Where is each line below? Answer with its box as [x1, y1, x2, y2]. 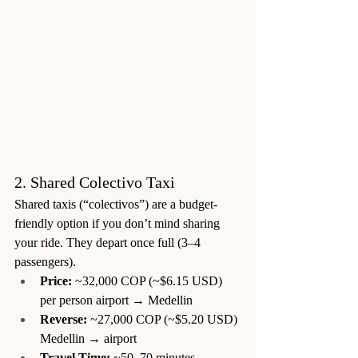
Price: [40, 273, 72, 288]
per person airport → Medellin [40, 292, 193, 307]
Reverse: [40, 312, 87, 326]
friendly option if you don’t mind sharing [14, 216, 223, 230]
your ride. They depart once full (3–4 [14, 235, 204, 249]
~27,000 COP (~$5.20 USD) [87, 312, 241, 326]
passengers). [14, 254, 76, 268]
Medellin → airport [40, 331, 137, 345]
